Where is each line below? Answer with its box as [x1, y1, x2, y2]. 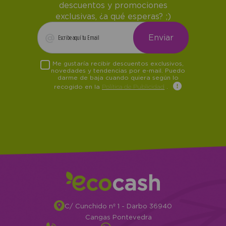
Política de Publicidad [102, 83, 165, 90]
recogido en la [54, 83, 102, 90]
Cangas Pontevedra [85, 213, 152, 221]
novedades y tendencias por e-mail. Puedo [50, 67, 185, 74]
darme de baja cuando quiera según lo [57, 74, 179, 81]
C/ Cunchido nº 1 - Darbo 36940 [65, 202, 172, 210]
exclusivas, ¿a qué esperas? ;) [55, 11, 171, 21]
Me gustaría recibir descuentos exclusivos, [52, 60, 184, 67]
